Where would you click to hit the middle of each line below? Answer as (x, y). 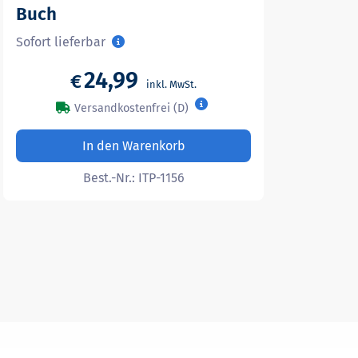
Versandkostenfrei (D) (131, 108)
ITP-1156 (161, 178)
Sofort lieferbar (61, 42)
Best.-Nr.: (110, 178)
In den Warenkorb (133, 146)
